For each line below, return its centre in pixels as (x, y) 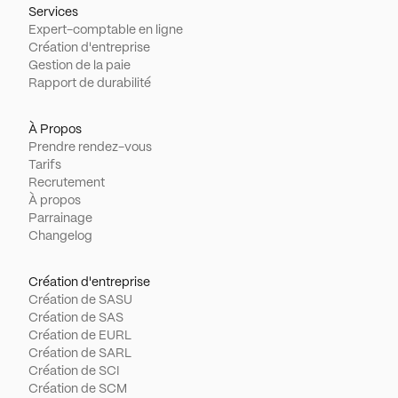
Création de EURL (80, 336)
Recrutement (67, 183)
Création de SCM (78, 389)
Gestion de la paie (80, 66)
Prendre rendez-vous (90, 147)
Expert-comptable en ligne (106, 30)
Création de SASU (80, 300)
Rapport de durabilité (90, 84)
